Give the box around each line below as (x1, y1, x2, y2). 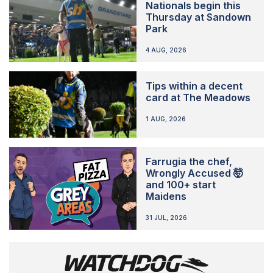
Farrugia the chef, (145, 155, 232, 168)
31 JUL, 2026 (145, 213, 187, 221)
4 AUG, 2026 (145, 46, 186, 54)
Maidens (145, 190, 186, 202)
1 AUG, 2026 (145, 115, 186, 122)
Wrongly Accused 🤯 (145, 166, 243, 179)
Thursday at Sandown (145, 10, 251, 23)
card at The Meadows (145, 91, 250, 104)
